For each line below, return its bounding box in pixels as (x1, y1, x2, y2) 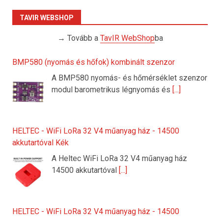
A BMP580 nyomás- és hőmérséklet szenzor (52, 73, 207, 83)
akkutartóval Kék (12, 138, 69, 148)
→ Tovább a (57, 33, 100, 43)
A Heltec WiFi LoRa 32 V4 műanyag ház (52, 154, 187, 164)
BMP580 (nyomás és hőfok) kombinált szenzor (12, 57, 175, 67)
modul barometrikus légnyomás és (52, 85, 172, 95)
